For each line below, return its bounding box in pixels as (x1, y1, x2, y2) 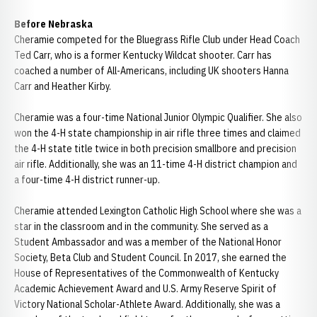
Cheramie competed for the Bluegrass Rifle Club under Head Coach (14, 33, 300, 46)
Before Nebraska (14, 18, 93, 30)
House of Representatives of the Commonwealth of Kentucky (14, 267, 279, 279)
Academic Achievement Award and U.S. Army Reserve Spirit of (14, 282, 277, 295)
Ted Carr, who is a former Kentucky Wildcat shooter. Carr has (14, 49, 272, 62)
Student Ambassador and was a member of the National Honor (14, 236, 282, 248)
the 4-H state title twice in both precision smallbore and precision (14, 142, 296, 155)
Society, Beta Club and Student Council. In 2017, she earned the (14, 251, 287, 264)
